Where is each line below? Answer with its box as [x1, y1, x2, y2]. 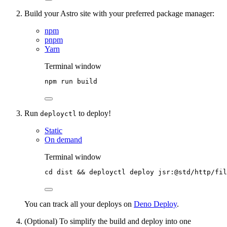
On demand [45, 135, 82, 144]
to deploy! [77, 108, 111, 118]
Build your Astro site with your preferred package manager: [24, 9, 214, 18]
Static [45, 126, 62, 135]
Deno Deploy [134, 199, 177, 208]
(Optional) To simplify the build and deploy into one [24, 216, 191, 225]
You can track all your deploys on [24, 199, 134, 208]
